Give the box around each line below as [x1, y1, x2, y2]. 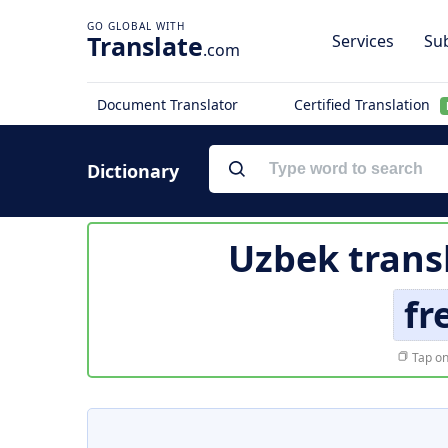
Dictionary [87, 159, 179, 183]
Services [332, 30, 394, 52]
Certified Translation [293, 95, 434, 114]
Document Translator [97, 95, 238, 114]
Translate [87, 29, 203, 63]
